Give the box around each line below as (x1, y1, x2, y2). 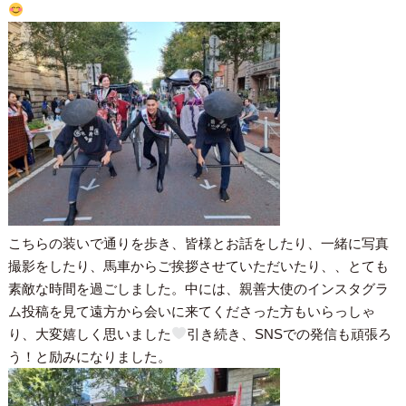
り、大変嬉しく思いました (7, 325, 171, 342)
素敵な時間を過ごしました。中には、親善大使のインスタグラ (7, 280, 389, 296)
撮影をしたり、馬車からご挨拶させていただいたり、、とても (7, 257, 389, 274)
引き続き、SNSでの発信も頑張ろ (186, 325, 391, 342)
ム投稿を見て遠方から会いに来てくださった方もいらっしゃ (7, 303, 375, 319)
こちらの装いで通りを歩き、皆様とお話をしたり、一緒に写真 (7, 235, 389, 251)
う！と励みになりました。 (7, 348, 171, 364)
